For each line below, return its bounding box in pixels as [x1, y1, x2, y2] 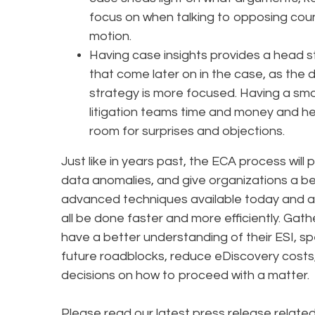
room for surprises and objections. [89, 124, 288, 139]
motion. [89, 30, 134, 44]
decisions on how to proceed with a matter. [61, 269, 309, 283]
